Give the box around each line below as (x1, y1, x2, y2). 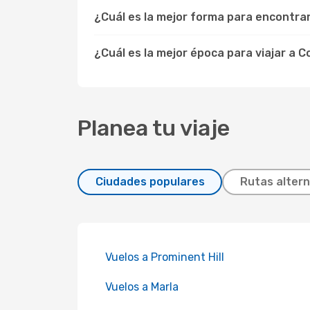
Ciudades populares (95, 175, 205, 188)
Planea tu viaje (77, 115, 230, 141)
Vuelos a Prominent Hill (105, 250, 224, 264)
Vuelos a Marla (105, 280, 179, 293)
